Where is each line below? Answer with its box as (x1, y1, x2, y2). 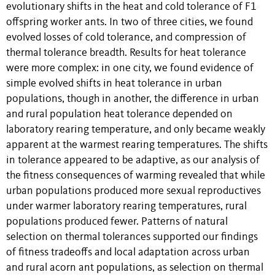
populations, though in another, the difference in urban (6, 93, 259, 104)
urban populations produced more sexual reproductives (6, 185, 261, 196)
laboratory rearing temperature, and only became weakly (6, 124, 265, 135)
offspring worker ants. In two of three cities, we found (6, 17, 253, 28)
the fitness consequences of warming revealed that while (6, 170, 265, 181)
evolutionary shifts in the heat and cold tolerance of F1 (6, 1, 257, 12)
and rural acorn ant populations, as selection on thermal (6, 262, 263, 273)
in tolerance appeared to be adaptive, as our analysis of (6, 155, 260, 166)
